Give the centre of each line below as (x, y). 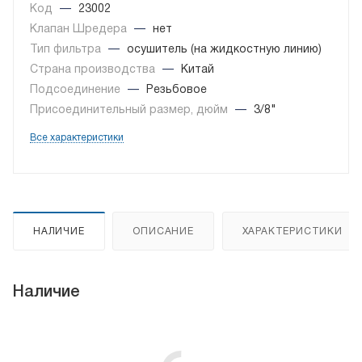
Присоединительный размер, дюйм (130, 111)
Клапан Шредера (80, 30)
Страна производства (94, 70)
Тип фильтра (67, 50)
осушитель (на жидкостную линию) (224, 50)
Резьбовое (177, 90)
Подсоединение (77, 90)
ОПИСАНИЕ (163, 232)
